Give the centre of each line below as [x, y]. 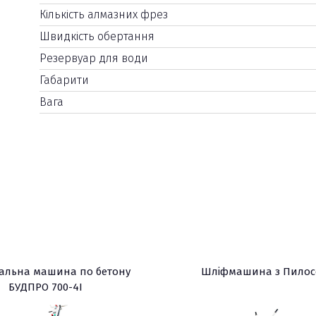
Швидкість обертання [97, 36]
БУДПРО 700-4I [45, 287]
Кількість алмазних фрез [103, 14]
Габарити [64, 80]
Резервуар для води [93, 58]
